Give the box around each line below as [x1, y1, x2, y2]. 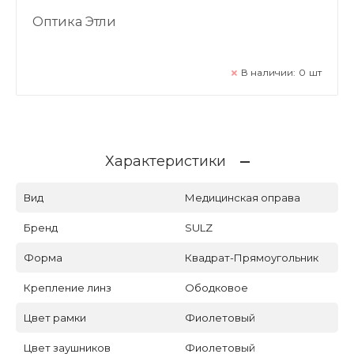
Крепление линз [24, 281, 111, 294]
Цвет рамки [24, 311, 86, 324]
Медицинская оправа [185, 190, 300, 204]
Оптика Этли [32, 13, 116, 29]
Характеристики [104, 152, 226, 170]
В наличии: [241, 66, 296, 78]
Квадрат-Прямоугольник [185, 250, 318, 264]
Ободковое [185, 281, 248, 294]
